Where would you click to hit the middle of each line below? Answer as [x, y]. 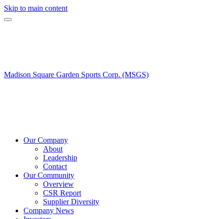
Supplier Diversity [71, 202]
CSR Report [62, 193]
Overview [58, 184]
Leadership [60, 158]
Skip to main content [36, 8]
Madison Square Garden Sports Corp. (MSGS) [76, 75]
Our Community [49, 175]
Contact [55, 166]
